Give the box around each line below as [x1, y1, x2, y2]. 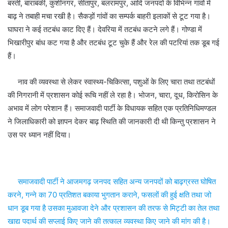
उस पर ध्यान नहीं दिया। [8, 130, 71, 140]
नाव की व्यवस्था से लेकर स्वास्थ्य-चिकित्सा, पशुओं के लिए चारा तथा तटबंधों [8, 77, 215, 87]
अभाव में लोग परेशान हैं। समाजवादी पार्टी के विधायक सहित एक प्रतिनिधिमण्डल [8, 103, 216, 113]
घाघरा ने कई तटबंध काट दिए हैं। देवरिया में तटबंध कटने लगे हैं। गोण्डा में [8, 24, 202, 35]
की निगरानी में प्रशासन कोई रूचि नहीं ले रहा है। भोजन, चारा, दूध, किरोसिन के [8, 90, 218, 100]
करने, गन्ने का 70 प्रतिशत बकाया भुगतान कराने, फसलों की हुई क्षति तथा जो [8, 190, 211, 200]
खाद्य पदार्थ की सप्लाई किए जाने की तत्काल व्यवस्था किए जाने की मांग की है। [8, 216, 211, 226]
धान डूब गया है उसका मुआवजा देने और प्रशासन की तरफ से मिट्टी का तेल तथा [8, 203, 219, 213]
